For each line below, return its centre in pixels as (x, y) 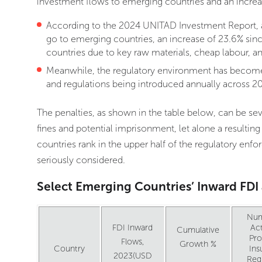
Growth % (198, 244)
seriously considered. (81, 160)
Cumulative (198, 230)
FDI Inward (133, 228)
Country (69, 249)
